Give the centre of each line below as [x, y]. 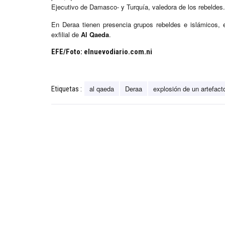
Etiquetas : [67, 89]
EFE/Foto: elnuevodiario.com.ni [102, 52]
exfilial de [66, 35]
